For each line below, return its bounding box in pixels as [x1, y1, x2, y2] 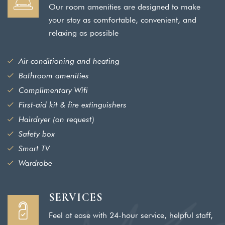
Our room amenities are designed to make [49, 2, 200, 12]
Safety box [19, 129, 55, 139]
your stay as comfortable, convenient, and [49, 15, 196, 25]
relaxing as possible [49, 28, 119, 38]
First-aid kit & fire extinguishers [19, 99, 127, 109]
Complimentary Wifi [19, 85, 88, 95]
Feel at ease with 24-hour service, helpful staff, [49, 210, 213, 220]
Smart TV [19, 143, 50, 153]
